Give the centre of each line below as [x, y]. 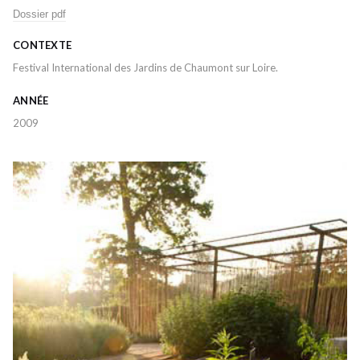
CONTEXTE [43, 45]
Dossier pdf [39, 14]
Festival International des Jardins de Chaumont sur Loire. [145, 67]
